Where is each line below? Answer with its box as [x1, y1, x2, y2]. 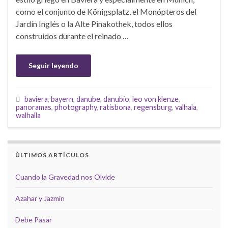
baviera [24, 94, 48, 103]
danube [76, 94, 100, 103]
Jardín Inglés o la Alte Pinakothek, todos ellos [16, 18, 173, 28]
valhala [175, 102, 196, 111]
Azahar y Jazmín [15, 193, 65, 203]
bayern [51, 94, 73, 103]
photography [54, 102, 97, 111]
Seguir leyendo [28, 61, 78, 70]
